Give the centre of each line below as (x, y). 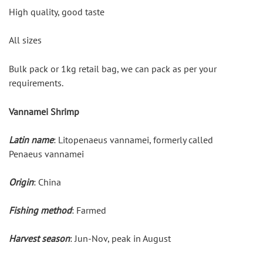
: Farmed (89, 210)
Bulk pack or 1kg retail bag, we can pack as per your (113, 69)
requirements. (36, 83)
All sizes (25, 40)
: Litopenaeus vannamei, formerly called (133, 140)
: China (47, 182)
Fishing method (40, 210)
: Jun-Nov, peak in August (120, 239)
